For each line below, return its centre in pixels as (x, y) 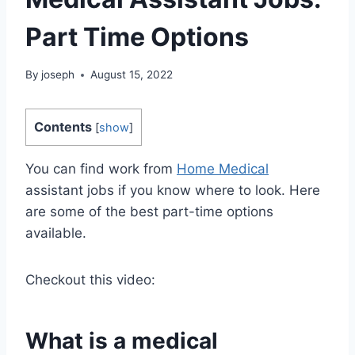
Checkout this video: (90, 280)
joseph (58, 75)
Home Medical (223, 169)
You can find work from (101, 169)
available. (56, 233)
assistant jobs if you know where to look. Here (173, 191)
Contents (63, 127)
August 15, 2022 (132, 75)
